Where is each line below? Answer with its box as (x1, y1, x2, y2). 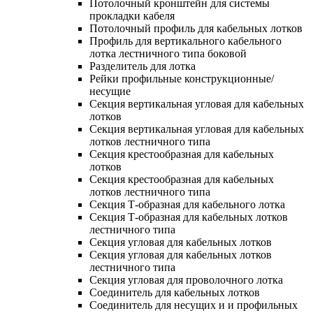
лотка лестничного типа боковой (89, 47, 247, 59)
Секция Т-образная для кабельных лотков (89, 210, 288, 223)
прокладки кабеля (89, 9, 175, 22)
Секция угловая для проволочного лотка (89, 273, 283, 286)
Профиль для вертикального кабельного (89, 34, 282, 47)
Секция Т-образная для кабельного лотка (89, 198, 285, 210)
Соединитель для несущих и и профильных (89, 298, 298, 311)
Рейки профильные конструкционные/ (89, 72, 274, 85)
